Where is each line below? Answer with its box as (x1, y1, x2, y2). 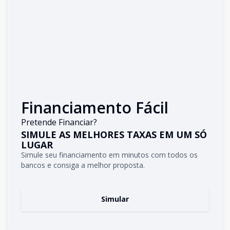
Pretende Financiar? (21, 117, 97, 128)
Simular (101, 194, 129, 204)
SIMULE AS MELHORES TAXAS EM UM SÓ (21, 128, 207, 141)
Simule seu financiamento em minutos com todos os (21, 150, 198, 160)
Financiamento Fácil (21, 97, 168, 118)
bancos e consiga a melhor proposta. (21, 160, 145, 170)
